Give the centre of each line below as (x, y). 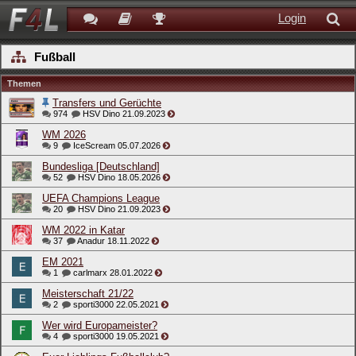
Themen (24, 83)
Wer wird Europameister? (100, 325)
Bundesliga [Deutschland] (101, 166)
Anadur (92, 241)
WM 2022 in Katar (83, 230)
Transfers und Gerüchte (107, 103)
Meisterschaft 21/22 (88, 294)
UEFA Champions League (101, 198)
